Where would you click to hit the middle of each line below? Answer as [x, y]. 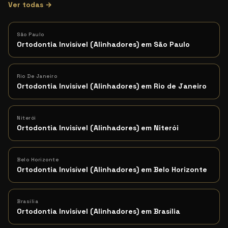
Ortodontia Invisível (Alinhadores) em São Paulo [103, 44]
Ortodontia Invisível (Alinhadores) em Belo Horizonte [112, 169]
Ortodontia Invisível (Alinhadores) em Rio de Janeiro [112, 86]
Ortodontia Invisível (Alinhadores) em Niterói [98, 128]
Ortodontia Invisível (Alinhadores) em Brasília [98, 211]
